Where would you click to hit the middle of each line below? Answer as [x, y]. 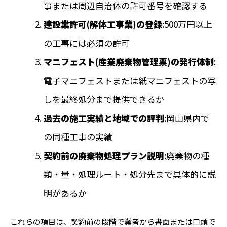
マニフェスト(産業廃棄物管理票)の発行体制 [128, 62]
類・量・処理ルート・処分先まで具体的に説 [129, 174]
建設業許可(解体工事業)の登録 [103, 24]
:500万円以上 [187, 24]
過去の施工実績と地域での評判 [104, 118]
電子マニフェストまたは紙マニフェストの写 [129, 80]
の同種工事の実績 [78, 137]
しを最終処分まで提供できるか [104, 99]
